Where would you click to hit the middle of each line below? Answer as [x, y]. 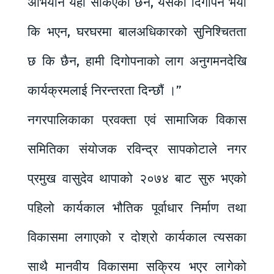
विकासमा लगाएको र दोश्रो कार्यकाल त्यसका [137, 237]
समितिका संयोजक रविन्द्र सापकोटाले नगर [137, 149]
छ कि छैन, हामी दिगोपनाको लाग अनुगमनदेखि [137, 61]
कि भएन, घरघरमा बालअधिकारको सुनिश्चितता [137, 31]
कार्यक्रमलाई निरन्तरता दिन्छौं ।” [105, 90]
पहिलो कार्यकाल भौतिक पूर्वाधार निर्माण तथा [137, 208]
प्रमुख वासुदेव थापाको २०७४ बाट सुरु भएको [137, 178]
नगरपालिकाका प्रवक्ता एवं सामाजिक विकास [137, 120]
